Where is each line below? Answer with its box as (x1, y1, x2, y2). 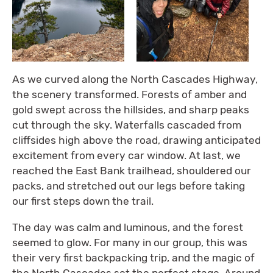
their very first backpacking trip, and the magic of (12, 251, 255, 264)
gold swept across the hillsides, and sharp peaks (12, 104, 249, 116)
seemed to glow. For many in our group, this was (12, 236, 247, 249)
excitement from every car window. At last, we (12, 149, 241, 162)
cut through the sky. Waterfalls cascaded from (12, 119, 241, 132)
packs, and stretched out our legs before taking (12, 180, 245, 193)
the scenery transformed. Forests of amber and (12, 88, 247, 101)
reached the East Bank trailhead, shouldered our (12, 165, 251, 177)
